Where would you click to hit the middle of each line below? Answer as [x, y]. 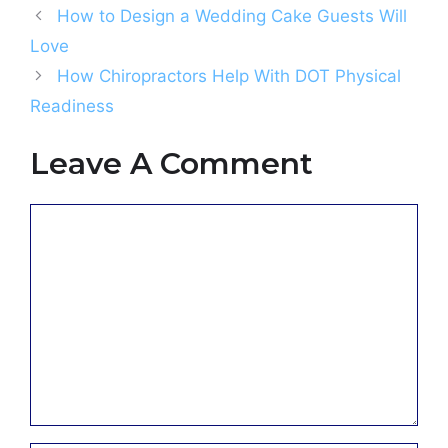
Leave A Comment [171, 164]
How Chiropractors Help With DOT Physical [229, 75]
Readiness [72, 105]
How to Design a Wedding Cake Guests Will [232, 15]
